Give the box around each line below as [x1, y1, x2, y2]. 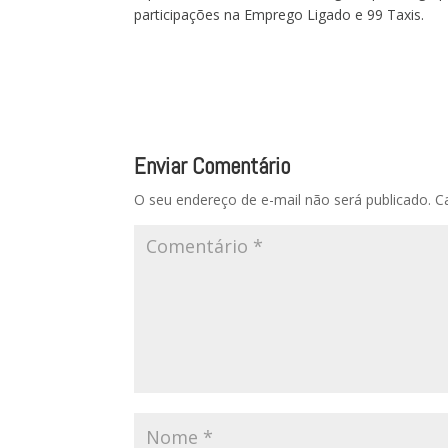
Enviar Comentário [134, 151, 291, 181]
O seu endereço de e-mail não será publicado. [134, 190, 432, 209]
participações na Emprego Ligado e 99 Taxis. [134, 5, 425, 24]
